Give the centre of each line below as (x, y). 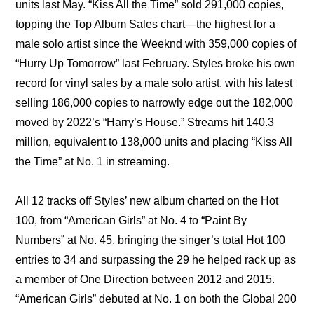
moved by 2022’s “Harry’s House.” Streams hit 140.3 (145, 123)
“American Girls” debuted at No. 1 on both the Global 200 (156, 299)
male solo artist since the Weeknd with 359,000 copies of (156, 44)
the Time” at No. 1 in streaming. (93, 162)
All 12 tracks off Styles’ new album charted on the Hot (147, 201)
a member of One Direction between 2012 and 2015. (145, 280)
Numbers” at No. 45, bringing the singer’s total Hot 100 (151, 240)
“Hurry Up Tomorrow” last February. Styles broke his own (156, 64)
